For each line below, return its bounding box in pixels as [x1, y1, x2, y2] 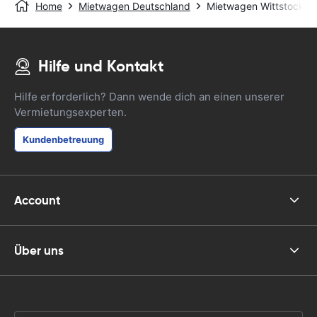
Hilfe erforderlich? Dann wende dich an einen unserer [14, 90, 284, 103]
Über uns [14, 242, 64, 258]
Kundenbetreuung [23, 134, 104, 145]
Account [14, 192, 61, 208]
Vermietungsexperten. [14, 105, 127, 119]
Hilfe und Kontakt [38, 57, 163, 76]
